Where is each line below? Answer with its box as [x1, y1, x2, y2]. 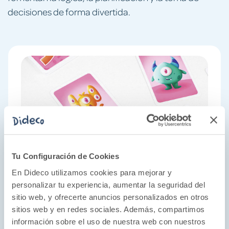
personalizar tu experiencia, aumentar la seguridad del [12, 180, 205, 189]
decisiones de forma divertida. [8, 5, 130, 17]
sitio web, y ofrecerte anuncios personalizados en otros [12, 192, 209, 201]
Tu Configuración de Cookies [12, 151, 119, 161]
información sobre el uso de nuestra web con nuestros [12, 217, 205, 226]
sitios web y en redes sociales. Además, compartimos [12, 204, 205, 214]
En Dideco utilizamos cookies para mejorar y [12, 168, 172, 177]
